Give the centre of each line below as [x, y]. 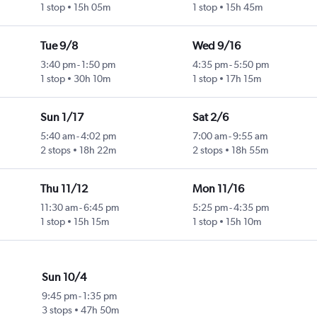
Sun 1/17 [62, 117]
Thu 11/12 [64, 189]
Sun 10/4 [64, 277]
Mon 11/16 [218, 189]
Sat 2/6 [210, 117]
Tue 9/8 [59, 46]
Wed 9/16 [216, 46]
